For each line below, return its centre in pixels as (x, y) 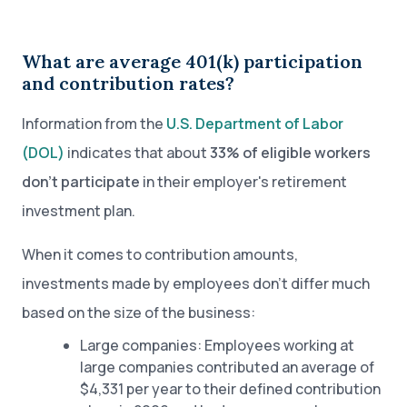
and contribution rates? (128, 83)
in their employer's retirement (243, 182)
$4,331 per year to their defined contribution (230, 389)
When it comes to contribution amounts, (160, 254)
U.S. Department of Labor (255, 124)
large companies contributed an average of (227, 367)
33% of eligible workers (290, 153)
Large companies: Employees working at (217, 345)
